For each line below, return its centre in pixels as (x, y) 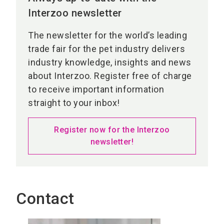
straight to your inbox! (74, 103)
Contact (45, 199)
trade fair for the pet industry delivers (106, 49)
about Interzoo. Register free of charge (110, 76)
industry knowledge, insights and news (110, 62)
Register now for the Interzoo (112, 130)
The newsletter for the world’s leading (107, 35)
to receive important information (96, 89)
